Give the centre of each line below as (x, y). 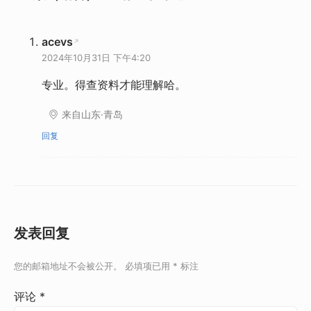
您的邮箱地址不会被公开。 (68, 266)
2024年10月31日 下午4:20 (96, 58)
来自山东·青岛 (92, 115)
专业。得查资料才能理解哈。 (114, 85)
